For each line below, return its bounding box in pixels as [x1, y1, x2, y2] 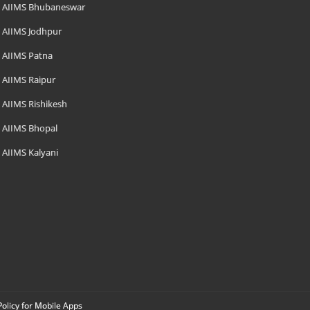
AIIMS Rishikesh [2, 98, 68, 110]
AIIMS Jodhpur [2, 25, 62, 37]
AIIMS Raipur [2, 73, 56, 86]
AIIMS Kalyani [2, 146, 59, 158]
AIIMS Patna [2, 49, 53, 62]
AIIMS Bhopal [2, 122, 58, 134]
